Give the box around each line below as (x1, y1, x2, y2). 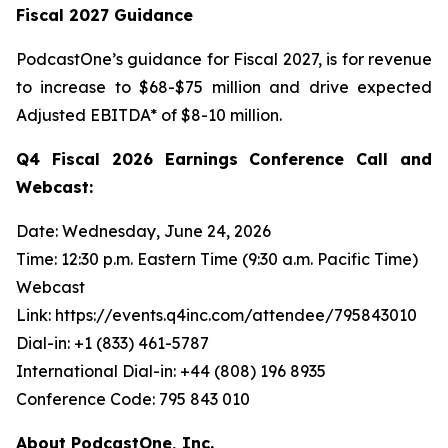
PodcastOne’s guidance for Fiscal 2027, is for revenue (16, 49, 432, 70)
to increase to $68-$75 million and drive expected (16, 77, 432, 98)
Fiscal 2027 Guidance (16, 5, 193, 26)
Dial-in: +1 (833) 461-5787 (16, 333, 209, 354)
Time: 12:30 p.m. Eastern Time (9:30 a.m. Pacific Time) (16, 249, 418, 270)
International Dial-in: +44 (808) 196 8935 (16, 361, 326, 382)
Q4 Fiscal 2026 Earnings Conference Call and (16, 149, 432, 170)
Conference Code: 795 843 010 (16, 389, 250, 410)
